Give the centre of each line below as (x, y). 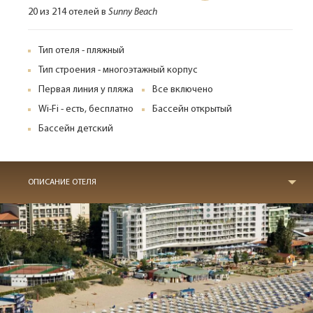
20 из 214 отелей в (68, 12)
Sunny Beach (133, 12)
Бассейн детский (76, 129)
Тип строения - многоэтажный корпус (118, 70)
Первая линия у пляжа (86, 90)
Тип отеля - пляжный (81, 51)
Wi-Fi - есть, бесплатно (86, 109)
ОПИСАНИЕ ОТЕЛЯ (62, 182)
